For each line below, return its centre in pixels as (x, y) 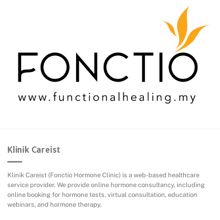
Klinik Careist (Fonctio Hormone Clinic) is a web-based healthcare (103, 175)
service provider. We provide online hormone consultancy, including (106, 185)
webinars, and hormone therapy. (55, 205)
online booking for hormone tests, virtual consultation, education (102, 195)
